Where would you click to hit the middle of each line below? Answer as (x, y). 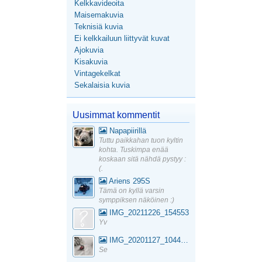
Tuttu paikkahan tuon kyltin (141, 141)
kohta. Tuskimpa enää (134, 150)
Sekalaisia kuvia (102, 85)
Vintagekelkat (98, 74)
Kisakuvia (91, 62)
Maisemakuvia (99, 15)
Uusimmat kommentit (116, 115)
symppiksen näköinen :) (137, 200)
